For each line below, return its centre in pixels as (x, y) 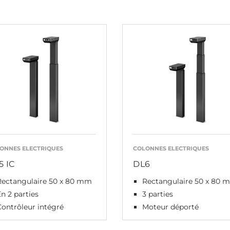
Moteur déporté (171, 207)
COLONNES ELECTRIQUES (171, 148)
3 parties (158, 194)
